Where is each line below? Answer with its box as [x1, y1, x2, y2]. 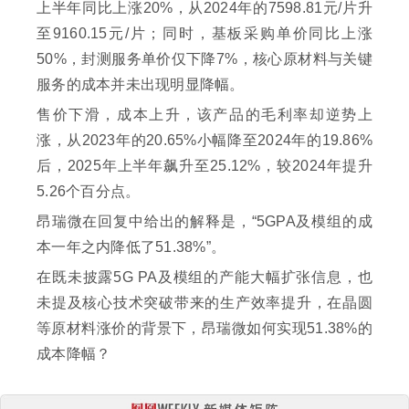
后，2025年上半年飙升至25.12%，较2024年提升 [37, 158, 372, 174]
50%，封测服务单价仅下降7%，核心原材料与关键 [37, 51, 372, 68]
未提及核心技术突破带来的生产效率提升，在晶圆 [37, 295, 372, 311]
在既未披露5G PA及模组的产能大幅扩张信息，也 [37, 269, 372, 286]
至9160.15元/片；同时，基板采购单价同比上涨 [37, 26, 372, 42]
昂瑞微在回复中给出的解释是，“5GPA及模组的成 [37, 214, 372, 230]
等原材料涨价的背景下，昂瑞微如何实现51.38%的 [37, 320, 372, 337]
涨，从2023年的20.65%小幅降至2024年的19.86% [37, 132, 372, 149]
